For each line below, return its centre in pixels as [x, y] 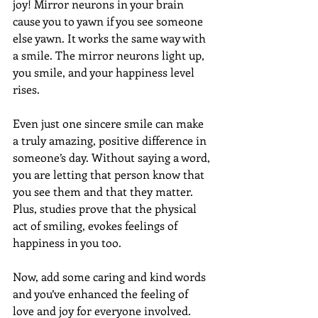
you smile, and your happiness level [105, 72]
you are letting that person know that [110, 174]
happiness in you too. [70, 242]
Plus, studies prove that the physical [106, 208]
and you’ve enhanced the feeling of [102, 293]
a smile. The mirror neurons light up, [110, 55]
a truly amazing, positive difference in [111, 140]
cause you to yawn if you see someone [109, 21]
